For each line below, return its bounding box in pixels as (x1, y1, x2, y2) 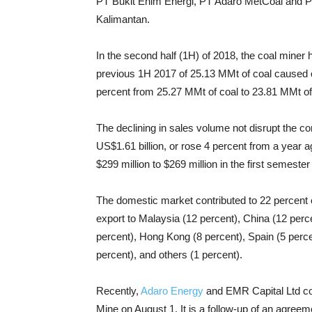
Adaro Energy (141, 285, 203, 297)
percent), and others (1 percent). (96, 249, 242, 260)
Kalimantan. (96, 13, 150, 25)
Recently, (96, 285, 141, 297)
